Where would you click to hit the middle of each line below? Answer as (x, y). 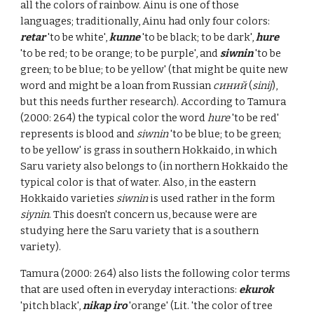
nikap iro (106, 306)
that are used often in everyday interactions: (130, 289)
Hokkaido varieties (69, 198)
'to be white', (78, 37)
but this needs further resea (89, 102)
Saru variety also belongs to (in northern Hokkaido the (155, 166)
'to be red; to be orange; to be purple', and (121, 53)
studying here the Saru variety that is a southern (140, 231)
